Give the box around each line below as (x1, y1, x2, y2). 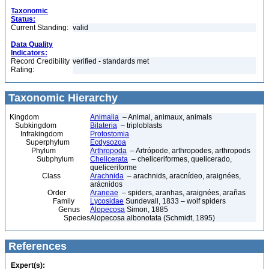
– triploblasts (117, 121, 162, 130)
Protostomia (90, 130, 129, 138)
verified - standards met (73, 57, 149, 65)
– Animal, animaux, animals (119, 113, 212, 121)
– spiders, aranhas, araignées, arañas (118, 189, 246, 197)
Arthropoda (90, 147, 127, 155)
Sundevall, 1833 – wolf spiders (124, 197, 226, 205)
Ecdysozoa (90, 138, 126, 147)
